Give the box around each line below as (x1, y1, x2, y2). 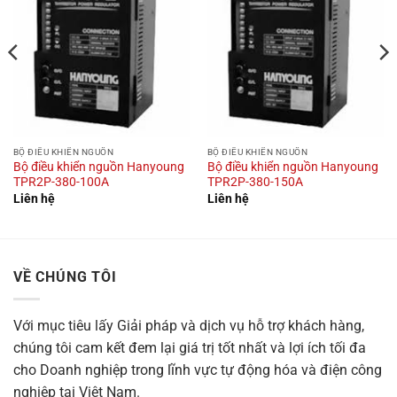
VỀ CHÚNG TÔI (13, 269, 117, 286)
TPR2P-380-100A (12, 175, 109, 190)
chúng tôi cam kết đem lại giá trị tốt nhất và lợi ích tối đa (13, 339, 366, 356)
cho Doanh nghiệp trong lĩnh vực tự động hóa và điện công (13, 361, 382, 378)
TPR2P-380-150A (206, 175, 303, 190)
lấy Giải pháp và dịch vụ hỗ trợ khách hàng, (95, 316, 364, 334)
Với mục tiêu (13, 316, 95, 334)
